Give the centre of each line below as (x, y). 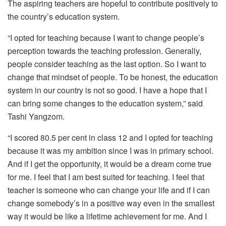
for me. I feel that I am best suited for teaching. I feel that (106, 177)
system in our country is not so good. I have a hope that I (107, 90)
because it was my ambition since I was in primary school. (110, 150)
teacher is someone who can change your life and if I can (109, 190)
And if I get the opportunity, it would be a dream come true (109, 163)
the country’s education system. (64, 16)
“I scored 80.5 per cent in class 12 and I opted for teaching (110, 137)
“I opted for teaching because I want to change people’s (106, 37)
